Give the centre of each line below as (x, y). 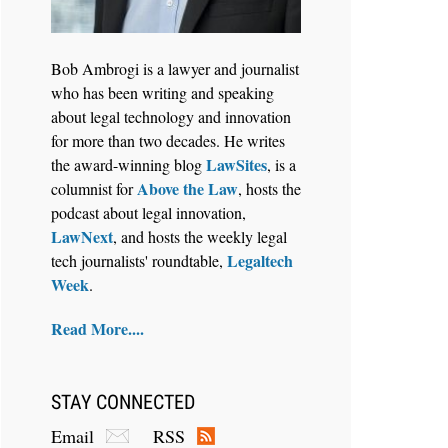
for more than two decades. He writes (168, 141)
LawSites (236, 165)
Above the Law (187, 189)
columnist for (94, 189)
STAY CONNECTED (123, 401)
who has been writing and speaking (162, 93)
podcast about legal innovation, (148, 213)
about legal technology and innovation (171, 117)
